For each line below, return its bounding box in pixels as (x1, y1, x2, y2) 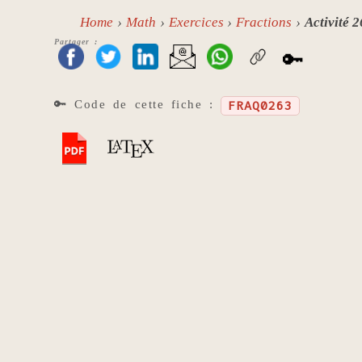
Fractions (236, 15, 293, 31)
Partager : (54, 37, 98, 47)
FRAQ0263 (227, 98, 293, 115)
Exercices (168, 15, 224, 31)
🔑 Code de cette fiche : (54, 97, 221, 112)
